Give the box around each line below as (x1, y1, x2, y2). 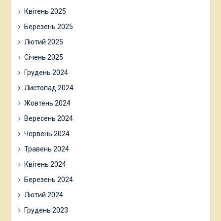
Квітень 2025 (24, 7, 66, 15)
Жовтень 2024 (24, 99, 71, 107)
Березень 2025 (24, 23, 73, 31)
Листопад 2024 (24, 84, 74, 92)
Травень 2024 (24, 145, 69, 153)
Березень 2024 (24, 176, 73, 184)
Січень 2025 (24, 53, 63, 61)
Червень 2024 (24, 130, 70, 138)
